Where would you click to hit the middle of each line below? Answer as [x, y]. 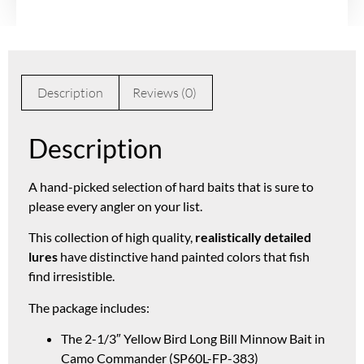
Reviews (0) [164, 93]
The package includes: [89, 307]
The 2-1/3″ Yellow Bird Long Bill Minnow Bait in [193, 339]
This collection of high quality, [112, 237]
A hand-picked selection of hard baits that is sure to [171, 186]
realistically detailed [253, 237]
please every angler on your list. [115, 206]
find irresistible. [71, 276]
